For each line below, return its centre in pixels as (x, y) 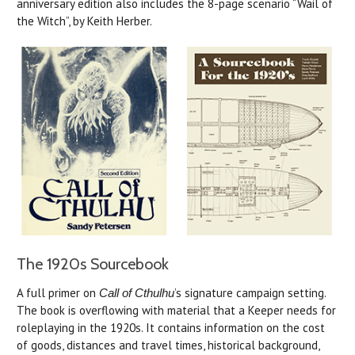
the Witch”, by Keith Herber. (84, 21)
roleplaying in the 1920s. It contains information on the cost (171, 327)
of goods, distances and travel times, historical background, (168, 345)
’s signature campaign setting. (250, 292)
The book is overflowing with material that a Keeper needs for (176, 310)
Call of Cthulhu (137, 292)
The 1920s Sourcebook (93, 263)
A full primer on (58, 292)
